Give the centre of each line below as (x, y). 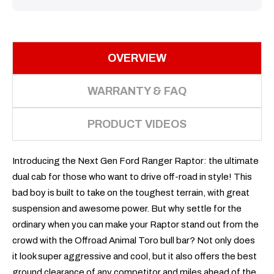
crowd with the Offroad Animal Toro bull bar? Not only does (134, 240)
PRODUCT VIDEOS (137, 124)
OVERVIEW (137, 58)
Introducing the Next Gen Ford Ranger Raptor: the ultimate (135, 161)
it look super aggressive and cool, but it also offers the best (135, 256)
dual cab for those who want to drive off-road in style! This (132, 176)
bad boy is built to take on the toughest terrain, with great (131, 192)
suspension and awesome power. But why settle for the (127, 208)
